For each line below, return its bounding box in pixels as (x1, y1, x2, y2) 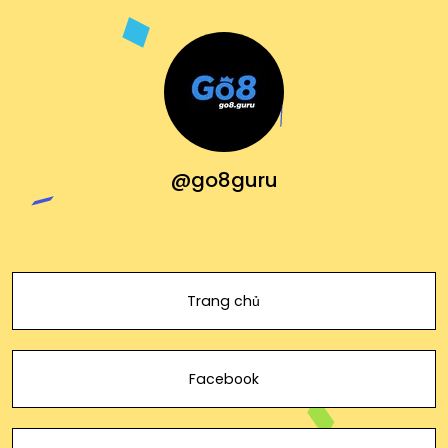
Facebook (188, 369, 259, 389)
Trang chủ (187, 291, 261, 311)
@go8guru (170, 166, 278, 194)
